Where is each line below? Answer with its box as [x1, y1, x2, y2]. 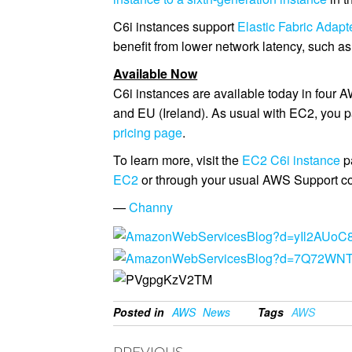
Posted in [113, 303, 165, 320]
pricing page [113, 123, 183, 141]
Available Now [113, 64, 198, 82]
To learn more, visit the [113, 151, 243, 169]
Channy [129, 198, 174, 216]
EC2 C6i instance [242, 151, 341, 169]
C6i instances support [113, 17, 238, 35]
